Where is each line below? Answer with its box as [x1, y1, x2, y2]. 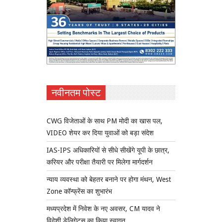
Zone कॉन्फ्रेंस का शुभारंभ [47, 187, 112, 195]
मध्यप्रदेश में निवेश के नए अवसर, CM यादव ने [47, 204, 160, 213]
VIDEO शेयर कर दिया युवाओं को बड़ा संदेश [47, 128, 154, 137]
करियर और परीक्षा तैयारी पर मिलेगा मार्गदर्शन [47, 158, 153, 166]
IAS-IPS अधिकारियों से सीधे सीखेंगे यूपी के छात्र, [47, 146, 169, 154]
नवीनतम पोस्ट [52, 86, 101, 99]
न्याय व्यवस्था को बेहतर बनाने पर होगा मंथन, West [47, 175, 171, 183]
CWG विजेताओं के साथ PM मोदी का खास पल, [47, 116, 163, 125]
